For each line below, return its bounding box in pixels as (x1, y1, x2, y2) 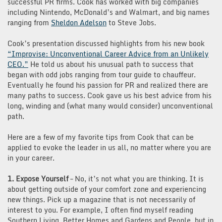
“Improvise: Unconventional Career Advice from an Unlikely (7, 48, 209, 59)
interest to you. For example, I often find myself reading (7, 204, 193, 216)
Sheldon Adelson (51, 16, 107, 28)
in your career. (7, 152, 55, 164)
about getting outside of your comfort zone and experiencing (7, 183, 206, 195)
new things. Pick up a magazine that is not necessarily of (7, 193, 195, 205)
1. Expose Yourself (7, 172, 68, 184)
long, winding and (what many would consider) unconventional (7, 100, 213, 111)
